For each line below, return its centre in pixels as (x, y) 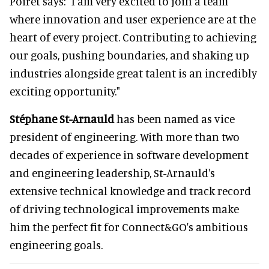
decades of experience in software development (129, 154)
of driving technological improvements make (124, 208)
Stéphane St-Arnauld (62, 118)
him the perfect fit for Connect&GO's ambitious (129, 226)
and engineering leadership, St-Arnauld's (112, 172)
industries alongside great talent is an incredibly (133, 73)
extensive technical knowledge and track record (130, 190)
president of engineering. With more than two (125, 136)
